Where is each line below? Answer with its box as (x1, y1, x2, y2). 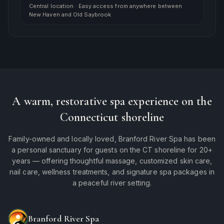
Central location (29, 2, 74, 9)
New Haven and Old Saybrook (29, 11, 111, 18)
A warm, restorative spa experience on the (12, 94, 212, 108)
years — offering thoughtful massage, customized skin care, (11, 156, 212, 165)
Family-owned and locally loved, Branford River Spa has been (8, 134, 215, 143)
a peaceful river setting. (72, 178, 151, 187)
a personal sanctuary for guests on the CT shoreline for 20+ (11, 145, 212, 154)
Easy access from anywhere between (78, 2, 182, 9)
